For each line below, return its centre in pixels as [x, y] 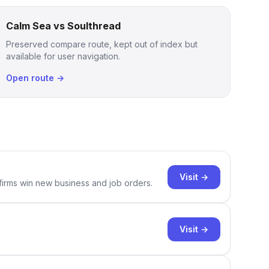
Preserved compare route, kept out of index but [102, 44]
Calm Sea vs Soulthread [64, 26]
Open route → [35, 78]
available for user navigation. [63, 56]
